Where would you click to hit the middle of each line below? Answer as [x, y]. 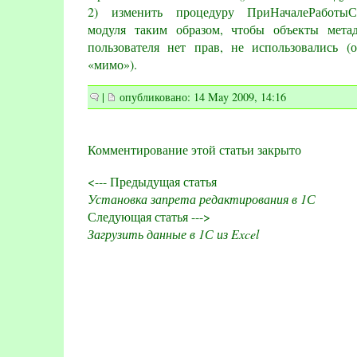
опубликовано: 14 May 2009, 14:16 [201, 96]
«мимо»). [112, 64]
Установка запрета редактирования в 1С [202, 198]
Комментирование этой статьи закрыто [194, 149]
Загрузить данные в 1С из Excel [173, 233]
